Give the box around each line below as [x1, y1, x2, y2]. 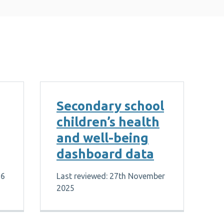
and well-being [56, 130, 148, 145]
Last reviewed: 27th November [56, 171, 165, 180]
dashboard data [56, 146, 154, 161]
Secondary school [56, 98, 164, 113]
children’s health [56, 114, 159, 129]
